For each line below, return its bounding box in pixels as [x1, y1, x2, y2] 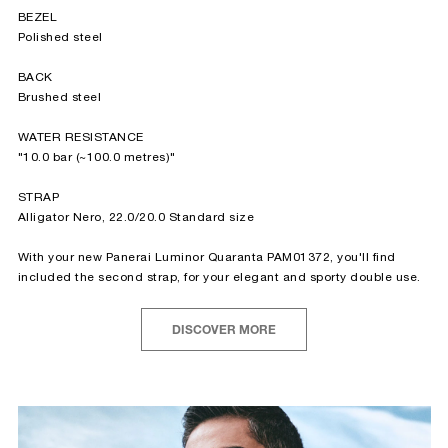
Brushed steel [17, 91, 101, 103]
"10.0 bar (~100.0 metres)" [17, 151, 176, 163]
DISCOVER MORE [172, 324, 276, 337]
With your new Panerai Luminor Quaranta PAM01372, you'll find [17, 251, 396, 263]
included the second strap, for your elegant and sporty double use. [17, 271, 421, 283]
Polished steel [17, 31, 103, 43]
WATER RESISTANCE [17, 131, 144, 143]
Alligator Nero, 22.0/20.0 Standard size [17, 211, 254, 223]
